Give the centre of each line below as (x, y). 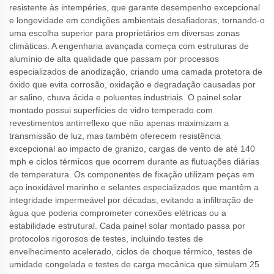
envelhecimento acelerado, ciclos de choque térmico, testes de (131, 251)
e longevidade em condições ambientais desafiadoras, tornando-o (137, 20)
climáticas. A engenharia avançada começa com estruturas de (129, 46)
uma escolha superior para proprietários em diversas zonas (124, 33)
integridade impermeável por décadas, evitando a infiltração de (131, 200)
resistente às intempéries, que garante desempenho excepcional (135, 7)
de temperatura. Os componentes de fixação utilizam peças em (132, 174)
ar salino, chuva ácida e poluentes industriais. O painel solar (125, 97)
